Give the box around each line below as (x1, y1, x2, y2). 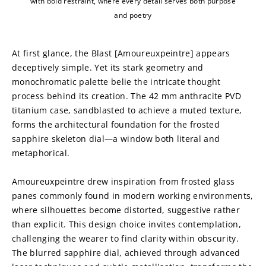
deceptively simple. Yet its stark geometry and (12, 61, 204, 73)
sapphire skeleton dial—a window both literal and (12, 132, 220, 144)
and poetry (114, 9, 152, 20)
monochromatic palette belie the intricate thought (12, 75, 221, 87)
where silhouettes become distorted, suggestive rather (12, 204, 240, 216)
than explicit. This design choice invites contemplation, (12, 218, 241, 230)
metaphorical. (12, 147, 70, 159)
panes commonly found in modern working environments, (12, 189, 254, 201)
